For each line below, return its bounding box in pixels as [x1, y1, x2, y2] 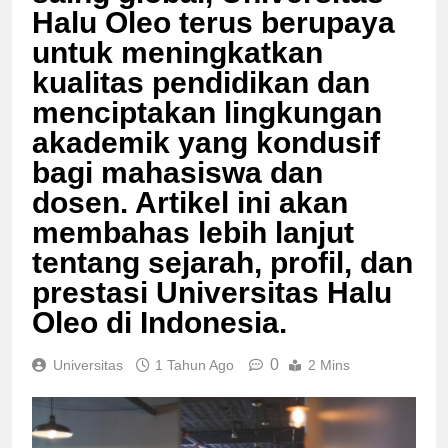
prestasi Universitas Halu [32, 293, 392, 327]
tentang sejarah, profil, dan [32, 263, 413, 297]
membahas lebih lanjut [32, 233, 354, 267]
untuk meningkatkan [32, 53, 323, 87]
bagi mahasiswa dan [32, 173, 323, 207]
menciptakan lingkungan [32, 113, 382, 147]
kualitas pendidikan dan [32, 83, 370, 117]
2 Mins [308, 374, 350, 391]
